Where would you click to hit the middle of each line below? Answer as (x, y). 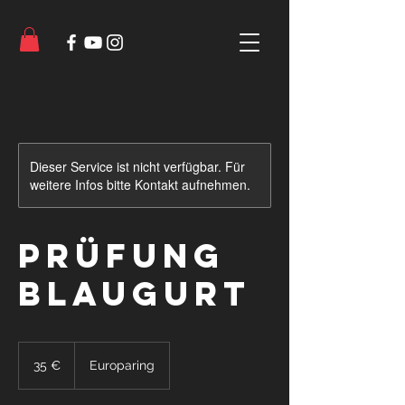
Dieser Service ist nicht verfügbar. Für (137, 166)
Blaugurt (135, 294)
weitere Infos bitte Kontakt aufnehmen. (140, 184)
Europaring (122, 365)
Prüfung (122, 256)
